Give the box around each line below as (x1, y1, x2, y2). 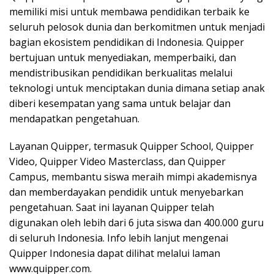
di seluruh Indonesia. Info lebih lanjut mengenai (9, 231, 228, 245)
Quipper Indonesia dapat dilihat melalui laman (9, 246, 220, 261)
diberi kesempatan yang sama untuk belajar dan (9, 97, 231, 111)
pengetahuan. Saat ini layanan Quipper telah (9, 201, 214, 215)
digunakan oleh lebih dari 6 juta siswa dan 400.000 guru (9, 216, 264, 230)
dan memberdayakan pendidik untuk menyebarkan (9, 185, 243, 199)
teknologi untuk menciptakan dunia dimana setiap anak (9, 81, 265, 95)
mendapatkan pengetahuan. (9, 112, 139, 126)
